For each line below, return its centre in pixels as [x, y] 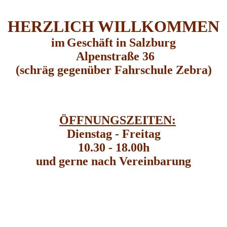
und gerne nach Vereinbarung [113, 161]
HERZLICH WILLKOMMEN [113, 26]
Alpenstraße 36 [113, 56]
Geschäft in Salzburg [121, 42]
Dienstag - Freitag [113, 134]
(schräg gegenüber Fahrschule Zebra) [113, 70]
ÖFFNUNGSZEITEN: [118, 120]
